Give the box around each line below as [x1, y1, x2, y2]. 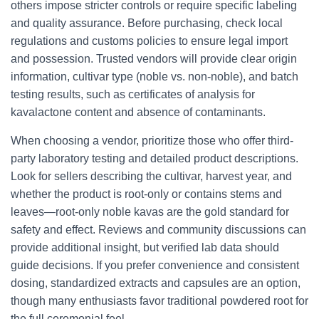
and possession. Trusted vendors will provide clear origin [11, 53, 297, 65]
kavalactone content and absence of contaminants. [11, 106, 266, 118]
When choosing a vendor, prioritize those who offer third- [11, 135, 293, 147]
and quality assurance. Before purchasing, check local [11, 17, 283, 29]
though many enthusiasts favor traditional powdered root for [11, 295, 308, 307]
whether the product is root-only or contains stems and [11, 188, 282, 200]
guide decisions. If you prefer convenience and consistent [11, 259, 299, 271]
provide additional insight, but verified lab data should [11, 241, 279, 253]
